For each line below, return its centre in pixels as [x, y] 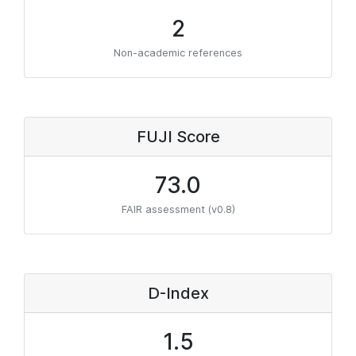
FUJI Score [178, 137]
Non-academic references [178, 53]
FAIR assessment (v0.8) [178, 209]
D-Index [178, 293]
